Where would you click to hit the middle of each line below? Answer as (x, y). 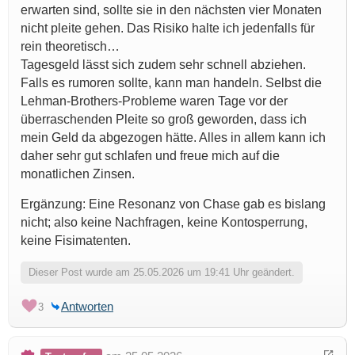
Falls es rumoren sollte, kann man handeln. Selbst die (171, 82)
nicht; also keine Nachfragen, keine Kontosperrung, (164, 222)
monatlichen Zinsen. (78, 174)
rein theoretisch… (70, 46)
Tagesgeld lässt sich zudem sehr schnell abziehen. (163, 64)
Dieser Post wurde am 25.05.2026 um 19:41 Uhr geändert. (162, 272)
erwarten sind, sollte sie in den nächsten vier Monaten (171, 10)
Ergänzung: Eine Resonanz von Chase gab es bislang (173, 204)
